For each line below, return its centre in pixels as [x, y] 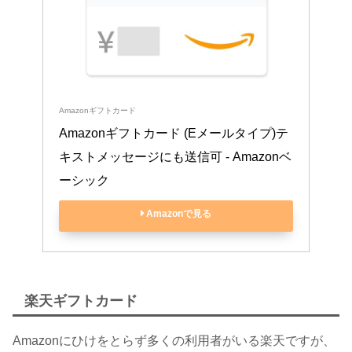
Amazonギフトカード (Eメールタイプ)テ [174, 133]
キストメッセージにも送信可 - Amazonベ [175, 156]
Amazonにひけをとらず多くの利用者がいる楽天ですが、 [174, 340]
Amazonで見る [179, 213]
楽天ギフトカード [81, 301]
